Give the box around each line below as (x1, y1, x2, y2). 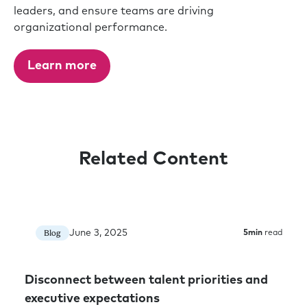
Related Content (79, 150, 228, 169)
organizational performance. (14, 22, 167, 34)
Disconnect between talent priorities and (25, 274, 268, 287)
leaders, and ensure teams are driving (14, 5, 214, 17)
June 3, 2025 (69, 228, 127, 238)
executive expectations (25, 293, 160, 306)
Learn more (27, 60, 97, 73)
